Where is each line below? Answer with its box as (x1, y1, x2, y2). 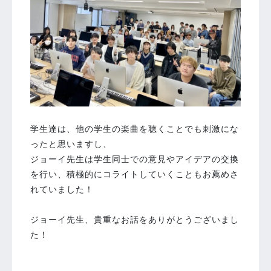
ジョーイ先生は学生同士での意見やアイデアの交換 (30, 154, 239, 164)
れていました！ (30, 184, 94, 194)
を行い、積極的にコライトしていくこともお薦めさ (30, 169, 239, 179)
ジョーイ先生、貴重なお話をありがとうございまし (30, 214, 239, 224)
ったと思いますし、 (30, 139, 112, 149)
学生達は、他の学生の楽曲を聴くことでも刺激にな (30, 123, 239, 134)
